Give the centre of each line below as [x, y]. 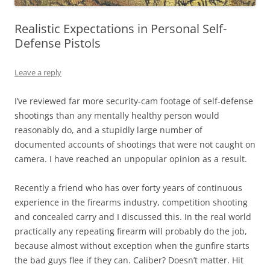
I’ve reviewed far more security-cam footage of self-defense [134, 101]
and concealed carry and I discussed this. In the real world [133, 217]
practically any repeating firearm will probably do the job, [131, 231]
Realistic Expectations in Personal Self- [121, 29]
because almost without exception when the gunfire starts [132, 246]
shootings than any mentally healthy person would [117, 116]
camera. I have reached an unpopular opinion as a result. [131, 159]
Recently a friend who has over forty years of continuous [128, 188]
